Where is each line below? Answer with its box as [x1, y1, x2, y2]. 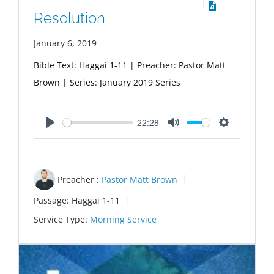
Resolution [34, 9, 105, 27]
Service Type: [34, 213, 87, 226]
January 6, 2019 [34, 37, 97, 49]
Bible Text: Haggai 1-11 [34, 59, 127, 71]
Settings [224, 129, 256, 142]
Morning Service [90, 213, 157, 226]
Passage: [34, 194, 69, 207]
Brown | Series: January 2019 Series [34, 76, 180, 88]
